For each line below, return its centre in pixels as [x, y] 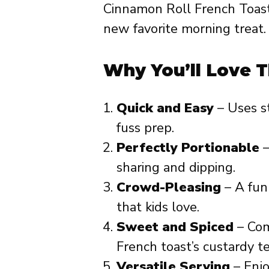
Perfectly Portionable [188, 147]
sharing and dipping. [176, 167]
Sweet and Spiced [175, 227]
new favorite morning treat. [185, 29]
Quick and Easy [165, 108]
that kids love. [158, 207]
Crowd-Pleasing [169, 187]
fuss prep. [145, 128]
